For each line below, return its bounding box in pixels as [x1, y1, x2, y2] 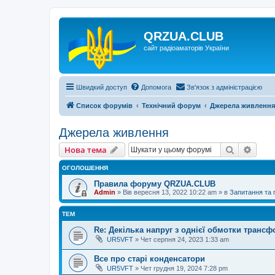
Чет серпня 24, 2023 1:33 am [141, 236, 229, 243]
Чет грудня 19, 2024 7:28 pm [141, 264, 228, 272]
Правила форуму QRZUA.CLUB [94, 179, 215, 188]
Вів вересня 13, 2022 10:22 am [123, 188, 217, 196]
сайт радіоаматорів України [144, 44, 229, 52]
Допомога [141, 83, 171, 91]
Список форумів [76, 102, 133, 109]
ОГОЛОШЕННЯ [62, 165, 108, 171]
